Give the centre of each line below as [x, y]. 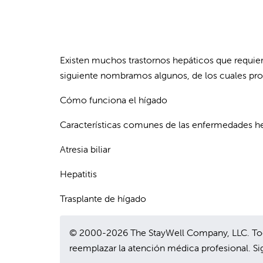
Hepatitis [78, 174]
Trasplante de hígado [103, 199]
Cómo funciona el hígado [114, 100]
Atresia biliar [85, 149]
